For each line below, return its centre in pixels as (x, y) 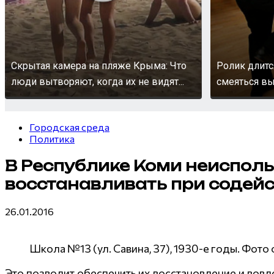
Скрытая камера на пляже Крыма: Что (99, 65)
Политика (52, 138)
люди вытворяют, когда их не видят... (98, 81)
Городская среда (69, 127)
